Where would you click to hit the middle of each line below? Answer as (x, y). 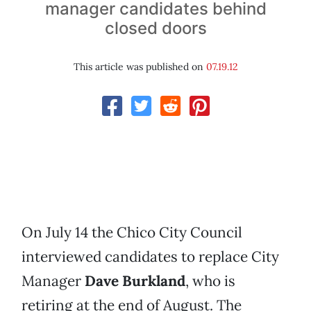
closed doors (155, 28)
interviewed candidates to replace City (150, 257)
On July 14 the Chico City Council (132, 233)
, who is (210, 281)
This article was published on (140, 67)
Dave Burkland (135, 281)
